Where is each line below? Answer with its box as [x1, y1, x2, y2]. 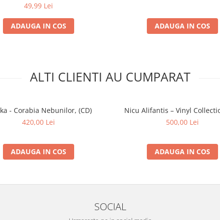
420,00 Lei [22, 117, 55, 127]
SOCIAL [94, 199, 126, 213]
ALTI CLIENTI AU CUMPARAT [29, 68, 191, 85]
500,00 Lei [166, 117, 199, 127]
